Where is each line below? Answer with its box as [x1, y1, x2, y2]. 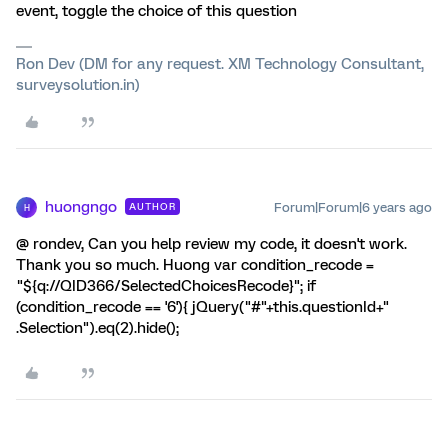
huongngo [45, 198, 117, 216]
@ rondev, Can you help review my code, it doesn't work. [16, 235, 407, 253]
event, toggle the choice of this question [16, 2, 297, 20]
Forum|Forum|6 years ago [274, 200, 432, 215]
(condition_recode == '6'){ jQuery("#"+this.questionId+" [16, 298, 390, 316]
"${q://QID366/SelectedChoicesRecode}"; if [16, 277, 316, 295]
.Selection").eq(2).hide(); [16, 319, 179, 337]
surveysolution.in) [16, 76, 140, 94]
